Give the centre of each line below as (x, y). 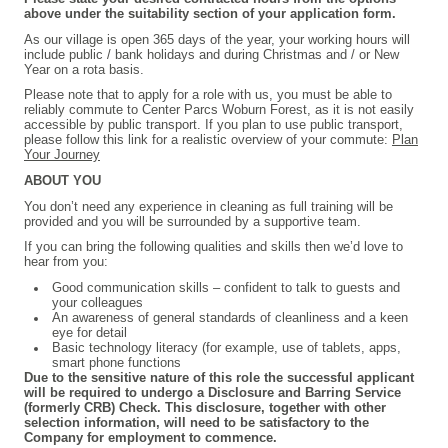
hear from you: (66, 262)
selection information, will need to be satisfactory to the (196, 422)
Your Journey (62, 155)
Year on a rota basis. (84, 69)
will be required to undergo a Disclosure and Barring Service (212, 392)
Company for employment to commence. (150, 437)
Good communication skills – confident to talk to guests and (225, 287)
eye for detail (91, 332)
